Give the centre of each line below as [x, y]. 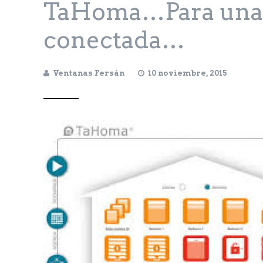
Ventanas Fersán [89, 73]
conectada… [114, 40]
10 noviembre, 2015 [188, 73]
